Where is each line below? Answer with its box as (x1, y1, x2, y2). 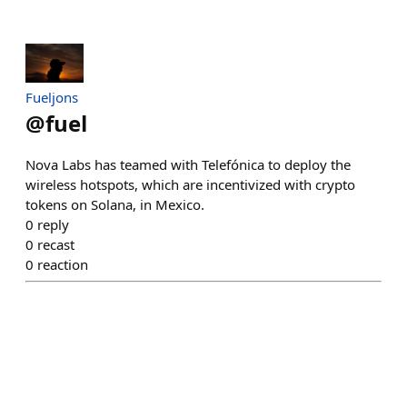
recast (37, 234, 74, 253)
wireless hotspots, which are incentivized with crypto (25, 174, 355, 194)
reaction (37, 254, 88, 273)
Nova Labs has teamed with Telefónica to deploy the (25, 154, 351, 174)
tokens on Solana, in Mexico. (25, 194, 204, 213)
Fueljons (25, 87, 78, 106)
